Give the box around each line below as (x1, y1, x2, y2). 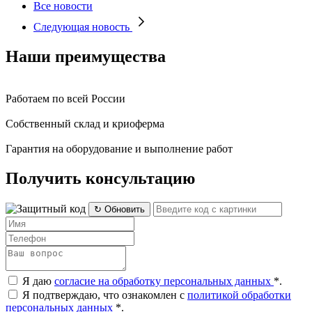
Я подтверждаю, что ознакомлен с (22, 288, 187, 301)
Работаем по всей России (6, 92, 125, 104)
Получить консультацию (6, 169, 195, 187)
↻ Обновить (94, 203, 145, 214)
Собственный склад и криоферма (6, 117, 164, 130)
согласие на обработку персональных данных (54, 274, 274, 287)
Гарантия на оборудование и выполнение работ (6, 142, 233, 155)
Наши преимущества (6, 47, 166, 65)
